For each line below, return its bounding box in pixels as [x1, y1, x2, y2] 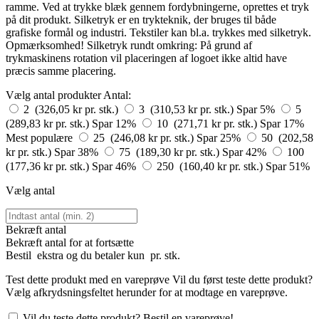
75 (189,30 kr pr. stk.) [119, 146, 222, 158]
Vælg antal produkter [6, 89, 101, 101]
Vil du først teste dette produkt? [169, 273, 313, 286]
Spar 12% [92, 117, 139, 130]
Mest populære [6, 132, 73, 144]
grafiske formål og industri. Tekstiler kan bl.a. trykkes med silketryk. [6, 26, 311, 38]
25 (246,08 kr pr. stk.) [93, 132, 197, 144]
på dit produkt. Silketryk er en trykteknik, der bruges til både [6, 14, 276, 26]
